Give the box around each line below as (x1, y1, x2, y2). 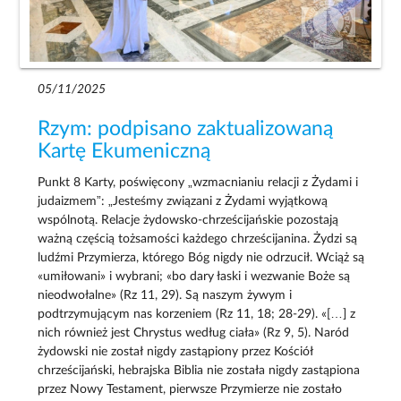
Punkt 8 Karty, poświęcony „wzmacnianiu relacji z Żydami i (38, 175, 359, 189)
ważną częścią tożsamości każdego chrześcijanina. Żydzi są (38, 232, 358, 245)
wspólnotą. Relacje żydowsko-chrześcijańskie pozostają (38, 213, 339, 226)
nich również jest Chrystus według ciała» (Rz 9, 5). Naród (38, 326, 350, 339)
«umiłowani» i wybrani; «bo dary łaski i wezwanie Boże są (38, 269, 351, 283)
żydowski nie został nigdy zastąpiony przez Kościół (38, 345, 314, 358)
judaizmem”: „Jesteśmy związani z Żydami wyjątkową (38, 194, 328, 208)
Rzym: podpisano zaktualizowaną (38, 119, 334, 140)
